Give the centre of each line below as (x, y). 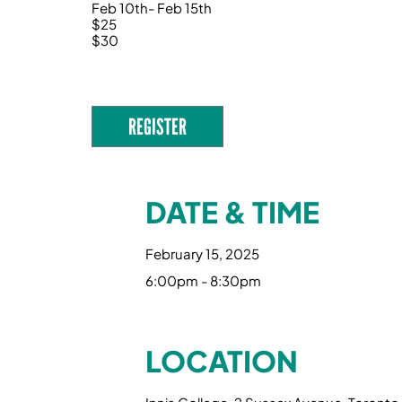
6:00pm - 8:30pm (203, 280)
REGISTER (157, 127)
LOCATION (222, 361)
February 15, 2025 (202, 253)
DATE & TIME (232, 212)
